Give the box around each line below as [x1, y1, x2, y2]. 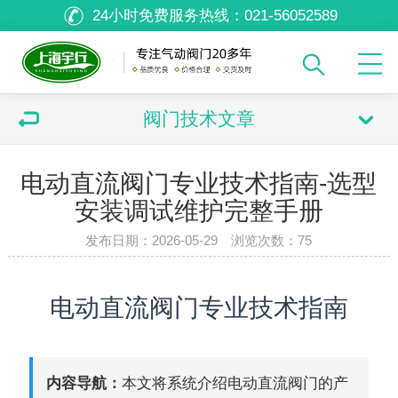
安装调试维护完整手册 [74, 197, 323, 225]
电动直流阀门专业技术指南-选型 [20, 170, 378, 197]
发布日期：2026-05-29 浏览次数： [85, 233, 298, 248]
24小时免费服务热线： [92, 7, 244, 24]
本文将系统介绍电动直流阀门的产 [122, 375, 349, 393]
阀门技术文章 [143, 108, 255, 129]
